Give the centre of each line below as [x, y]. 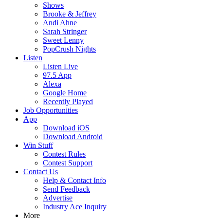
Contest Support [68, 163]
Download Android [73, 136]
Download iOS [66, 128]
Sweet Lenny [63, 40]
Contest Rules [64, 154]
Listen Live [60, 66]
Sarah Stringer [65, 31]
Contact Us [41, 172]
